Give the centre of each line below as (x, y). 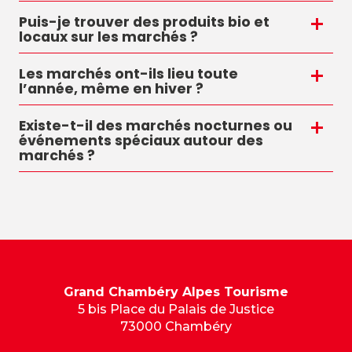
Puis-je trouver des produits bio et (144, 22)
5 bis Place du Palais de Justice (176, 309)
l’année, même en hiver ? (111, 89)
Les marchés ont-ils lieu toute (128, 74)
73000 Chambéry (176, 326)
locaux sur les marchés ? (108, 37)
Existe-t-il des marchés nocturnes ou (156, 126)
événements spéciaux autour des (141, 141)
